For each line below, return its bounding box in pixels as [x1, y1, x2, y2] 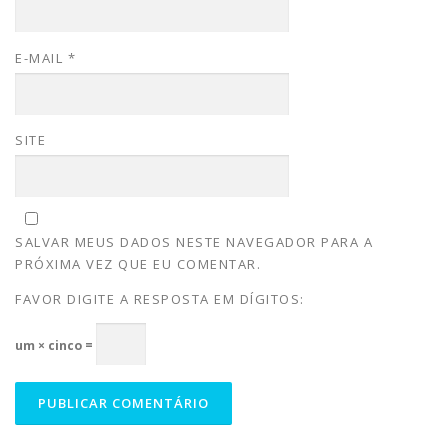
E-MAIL [15, 48, 68, 67]
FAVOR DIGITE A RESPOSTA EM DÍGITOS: [15, 289, 305, 308]
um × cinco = [15, 337, 96, 354]
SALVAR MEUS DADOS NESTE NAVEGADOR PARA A [15, 232, 373, 251]
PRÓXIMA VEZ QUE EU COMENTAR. [15, 254, 261, 273]
